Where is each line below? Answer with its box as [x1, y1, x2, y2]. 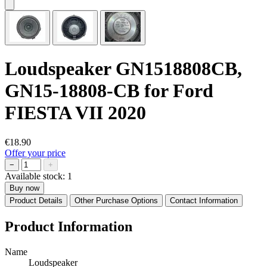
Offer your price [5, 147, 66, 158]
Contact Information [170, 195, 238, 205]
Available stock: [5, 170, 67, 181]
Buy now [10, 183, 39, 193]
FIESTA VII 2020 [5, 102, 146, 124]
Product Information [5, 218, 132, 234]
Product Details [10, 195, 63, 205]
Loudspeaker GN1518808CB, [5, 58, 242, 80]
